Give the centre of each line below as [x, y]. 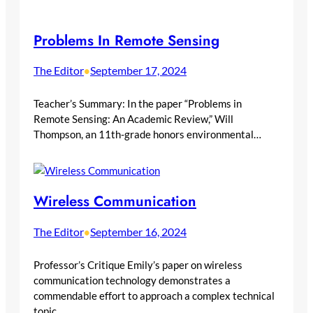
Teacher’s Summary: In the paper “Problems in [138, 104]
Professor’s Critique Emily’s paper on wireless [138, 265]
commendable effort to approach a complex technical [154, 296]
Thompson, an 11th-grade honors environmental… [147, 134]
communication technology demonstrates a [132, 281]
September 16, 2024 [138, 232]
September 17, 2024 [138, 71]
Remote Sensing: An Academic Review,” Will [133, 119]
